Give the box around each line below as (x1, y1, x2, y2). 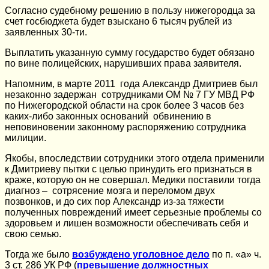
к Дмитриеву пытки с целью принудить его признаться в (5, 163, 252, 174)
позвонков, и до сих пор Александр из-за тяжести (5, 196, 224, 207)
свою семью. (5, 228, 61, 239)
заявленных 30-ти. (5, 26, 87, 37)
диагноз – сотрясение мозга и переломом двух (5, 185, 215, 196)
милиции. (5, 132, 46, 143)
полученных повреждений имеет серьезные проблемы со (5, 207, 262, 217)
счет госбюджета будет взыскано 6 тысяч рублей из (5, 16, 232, 26)
